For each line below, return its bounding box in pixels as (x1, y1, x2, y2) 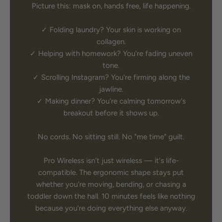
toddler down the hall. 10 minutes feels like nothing (27, 192, 195, 201)
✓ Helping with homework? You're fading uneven (30, 49, 192, 58)
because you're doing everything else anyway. (35, 204, 187, 213)
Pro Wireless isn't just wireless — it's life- (43, 156, 179, 166)
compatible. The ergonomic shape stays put (38, 168, 184, 177)
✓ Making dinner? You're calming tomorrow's (36, 97, 186, 106)
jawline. (99, 85, 123, 94)
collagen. (96, 37, 126, 47)
